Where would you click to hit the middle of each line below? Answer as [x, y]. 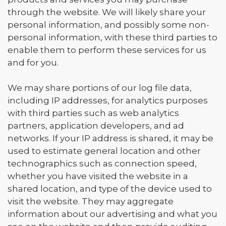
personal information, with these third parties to [112, 37]
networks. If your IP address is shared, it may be [110, 138]
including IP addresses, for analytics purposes [108, 100]
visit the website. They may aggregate [91, 201]
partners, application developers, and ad [96, 126]
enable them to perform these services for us [107, 50]
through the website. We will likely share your [107, 12]
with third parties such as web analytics [93, 113]
